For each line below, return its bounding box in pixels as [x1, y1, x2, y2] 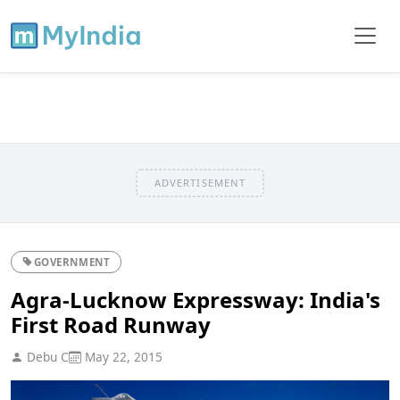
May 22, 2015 [81, 347, 162, 365]
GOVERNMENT [33, 254, 111, 269]
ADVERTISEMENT [154, 175, 246, 189]
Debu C [23, 347, 69, 365]
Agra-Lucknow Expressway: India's [11, 284, 380, 314]
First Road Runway [11, 309, 211, 339]
